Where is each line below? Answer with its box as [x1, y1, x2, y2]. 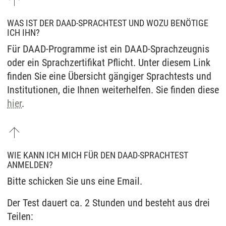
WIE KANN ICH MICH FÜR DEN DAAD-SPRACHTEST [7, 149, 188, 160]
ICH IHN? [7, 27, 40, 38]
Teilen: [7, 210, 33, 222]
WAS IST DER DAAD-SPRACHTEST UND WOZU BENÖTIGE [7, 17, 208, 28]
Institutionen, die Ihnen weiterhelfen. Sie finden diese [7, 83, 219, 96]
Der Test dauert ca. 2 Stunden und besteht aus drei [7, 196, 210, 209]
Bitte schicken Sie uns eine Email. [7, 175, 142, 187]
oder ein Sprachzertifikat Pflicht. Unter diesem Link [7, 56, 210, 69]
